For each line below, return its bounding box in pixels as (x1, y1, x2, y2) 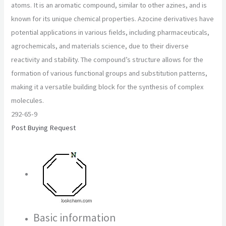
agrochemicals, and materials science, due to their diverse (11, 41, 189, 51)
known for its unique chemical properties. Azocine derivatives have (11, 14, 214, 24)
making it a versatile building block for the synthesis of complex (11, 82, 204, 92)
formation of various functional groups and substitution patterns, (11, 69, 208, 78)
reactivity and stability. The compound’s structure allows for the (11, 55, 204, 65)
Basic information (33, 210, 117, 225)
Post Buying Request (11, 123, 76, 133)
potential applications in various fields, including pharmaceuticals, (11, 28, 210, 37)
